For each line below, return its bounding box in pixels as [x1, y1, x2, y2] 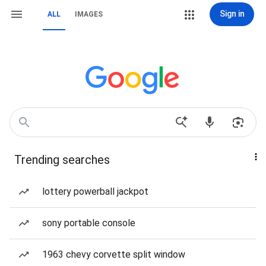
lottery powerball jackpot [42, 186, 148, 197]
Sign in [219, 9, 245, 18]
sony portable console [42, 217, 135, 229]
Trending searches [14, 153, 110, 167]
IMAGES [75, 10, 103, 18]
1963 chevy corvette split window [42, 249, 185, 260]
